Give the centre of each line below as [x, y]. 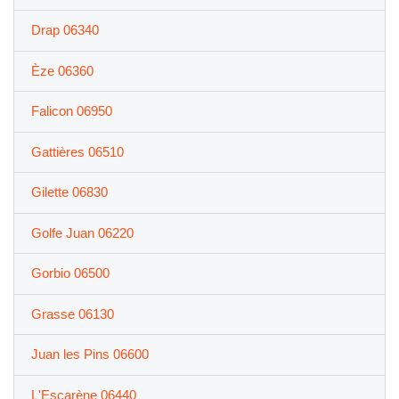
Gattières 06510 [77, 151]
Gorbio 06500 [70, 273]
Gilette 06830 [69, 192]
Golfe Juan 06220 [82, 232]
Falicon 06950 [71, 111]
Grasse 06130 [72, 313]
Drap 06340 [65, 30]
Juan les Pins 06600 [90, 354]
